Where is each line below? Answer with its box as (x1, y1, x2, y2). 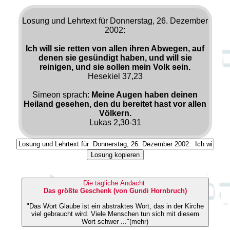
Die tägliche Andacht (83, 179, 147, 187)
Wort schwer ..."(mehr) (82, 217, 148, 225)
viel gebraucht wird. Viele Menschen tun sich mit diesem (31, 209, 91, 218)
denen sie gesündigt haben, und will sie (38, 53, 192, 62)
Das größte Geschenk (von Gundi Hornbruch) (43, 186, 187, 195)
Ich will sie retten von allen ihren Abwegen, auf (26, 44, 204, 53)
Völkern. (99, 108, 131, 118)
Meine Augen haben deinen (91, 90, 198, 99)
